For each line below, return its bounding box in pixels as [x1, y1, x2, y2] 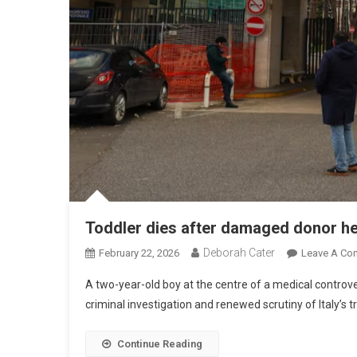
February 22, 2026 [99, 247, 179, 260]
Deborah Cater [203, 246, 275, 260]
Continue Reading [117, 338, 202, 351]
